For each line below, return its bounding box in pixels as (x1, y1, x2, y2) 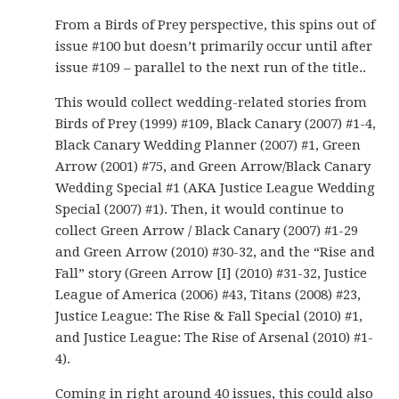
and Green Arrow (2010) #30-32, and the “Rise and (55, 244, 376, 260)
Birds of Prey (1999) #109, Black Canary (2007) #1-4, (55, 116, 377, 132)
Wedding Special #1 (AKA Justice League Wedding (55, 180, 376, 196)
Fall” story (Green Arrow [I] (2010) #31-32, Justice (55, 265, 368, 281)
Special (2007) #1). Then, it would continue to (55, 201, 345, 217)
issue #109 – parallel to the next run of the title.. (55, 60, 367, 76)
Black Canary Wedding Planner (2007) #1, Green (55, 137, 362, 153)
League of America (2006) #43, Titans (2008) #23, (55, 287, 362, 303)
